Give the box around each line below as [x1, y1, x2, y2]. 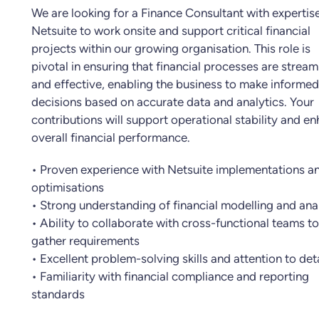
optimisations [31, 180, 104, 194]
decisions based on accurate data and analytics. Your [31, 95, 314, 109]
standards [31, 287, 85, 301]
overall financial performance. [31, 130, 190, 145]
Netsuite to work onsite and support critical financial [31, 23, 310, 38]
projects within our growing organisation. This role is [31, 41, 310, 56]
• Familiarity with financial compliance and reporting [31, 269, 309, 283]
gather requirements [31, 234, 140, 248]
